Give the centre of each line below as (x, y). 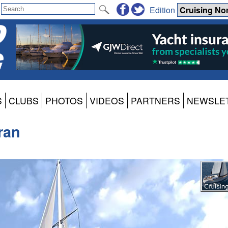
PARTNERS (155, 101)
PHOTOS (64, 101)
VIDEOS (107, 101)
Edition (163, 10)
